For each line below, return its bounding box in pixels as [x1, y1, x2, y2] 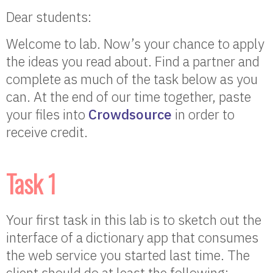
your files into [6, 105, 88, 123]
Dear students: [6, 8, 91, 26]
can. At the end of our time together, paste [6, 88, 251, 105]
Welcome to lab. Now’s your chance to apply [6, 35, 264, 52]
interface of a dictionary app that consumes [6, 229, 258, 246]
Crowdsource [88, 105, 172, 123]
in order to [172, 105, 235, 123]
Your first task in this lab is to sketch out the [6, 211, 261, 229]
